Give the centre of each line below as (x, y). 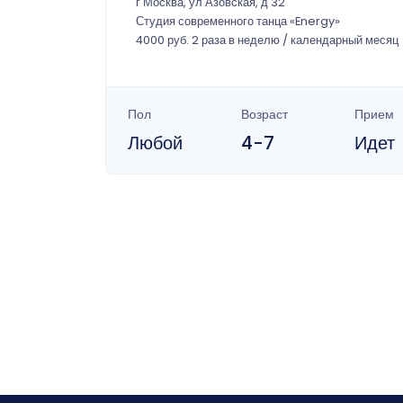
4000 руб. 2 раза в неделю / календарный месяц (267, 40)
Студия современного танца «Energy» (238, 22)
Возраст (264, 115)
